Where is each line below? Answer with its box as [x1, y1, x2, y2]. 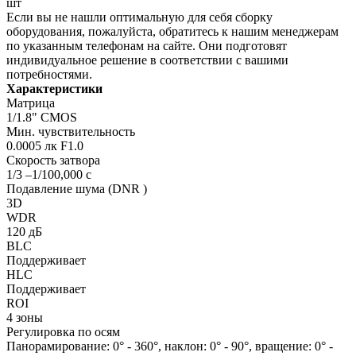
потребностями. [6, 67, 92, 81]
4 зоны [6, 310, 43, 324]
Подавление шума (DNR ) [6, 181, 147, 195]
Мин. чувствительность [6, 124, 135, 138]
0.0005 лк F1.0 [6, 138, 83, 153]
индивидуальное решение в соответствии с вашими [6, 52, 288, 67]
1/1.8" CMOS [6, 110, 77, 124]
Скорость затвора [6, 153, 100, 167]
